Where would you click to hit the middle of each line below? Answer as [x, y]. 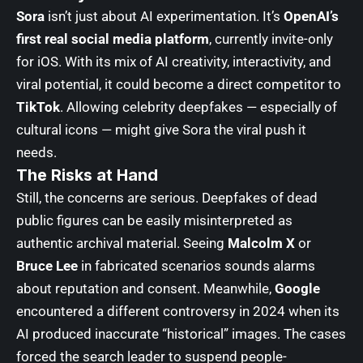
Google [297, 289]
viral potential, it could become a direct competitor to [179, 85]
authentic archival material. [100, 243]
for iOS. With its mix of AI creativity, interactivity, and [174, 62]
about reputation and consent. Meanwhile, [145, 289]
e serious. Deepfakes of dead [228, 198]
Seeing [205, 243]
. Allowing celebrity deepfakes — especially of [199, 107]
